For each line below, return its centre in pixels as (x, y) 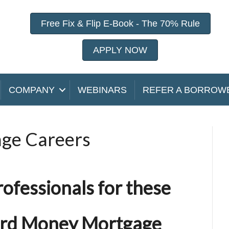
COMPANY (32, 90)
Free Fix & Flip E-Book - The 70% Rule (120, 24)
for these (134, 188)
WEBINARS (102, 90)
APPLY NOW (120, 50)
